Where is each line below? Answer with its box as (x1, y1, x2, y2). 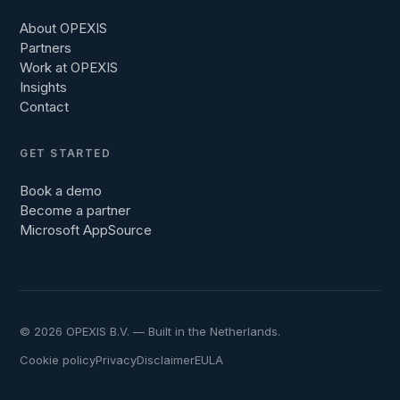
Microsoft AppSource (20, 221, 153, 239)
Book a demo (20, 182, 103, 200)
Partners (20, 39, 72, 57)
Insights (20, 79, 68, 96)
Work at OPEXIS (20, 59, 119, 77)
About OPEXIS (20, 20, 108, 37)
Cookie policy (20, 352, 96, 367)
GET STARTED (20, 146, 112, 161)
